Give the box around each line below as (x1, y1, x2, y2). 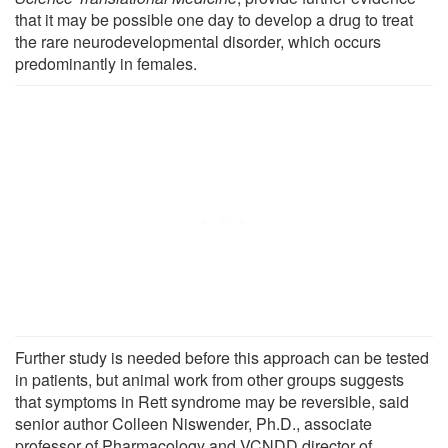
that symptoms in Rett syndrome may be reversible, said (15, 389, 409, 413)
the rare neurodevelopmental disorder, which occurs (15, 29, 381, 53)
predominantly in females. (15, 51, 197, 75)
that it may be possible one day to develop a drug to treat (15, 7, 413, 31)
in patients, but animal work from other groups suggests (15, 367, 404, 391)
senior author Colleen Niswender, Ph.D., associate (15, 411, 372, 435)
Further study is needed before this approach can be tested (15, 345, 429, 369)
